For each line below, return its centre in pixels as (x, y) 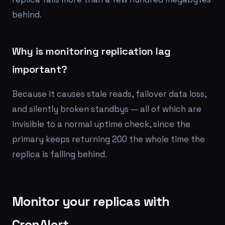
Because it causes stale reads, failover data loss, (109, 94)
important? (40, 69)
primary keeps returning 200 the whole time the (108, 139)
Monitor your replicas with (91, 201)
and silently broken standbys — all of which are (107, 109)
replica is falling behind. (60, 154)
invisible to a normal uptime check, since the (101, 124)
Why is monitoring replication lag (91, 51)
